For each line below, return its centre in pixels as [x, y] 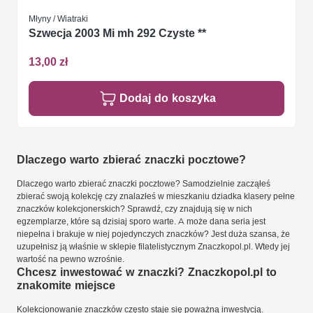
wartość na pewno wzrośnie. [71, 259]
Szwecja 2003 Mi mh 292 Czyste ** [117, 33]
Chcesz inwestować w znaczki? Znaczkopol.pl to [147, 272]
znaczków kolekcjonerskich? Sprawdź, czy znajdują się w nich [134, 209]
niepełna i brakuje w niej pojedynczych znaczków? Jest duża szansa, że [153, 234]
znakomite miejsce [66, 286]
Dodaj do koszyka [168, 99]
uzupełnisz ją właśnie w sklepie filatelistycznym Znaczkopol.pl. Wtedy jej [153, 247]
